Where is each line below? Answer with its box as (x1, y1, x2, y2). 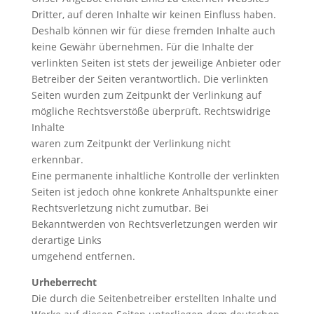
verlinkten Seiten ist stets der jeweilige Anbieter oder (31, 56, 281, 69)
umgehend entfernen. (31, 250, 135, 263)
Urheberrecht (31, 275, 97, 289)
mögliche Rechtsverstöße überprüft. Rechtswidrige (31, 104, 271, 118)
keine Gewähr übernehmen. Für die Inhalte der (31, 40, 254, 53)
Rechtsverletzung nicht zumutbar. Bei (31, 201, 209, 214)
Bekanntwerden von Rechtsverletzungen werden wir (31, 217, 278, 231)
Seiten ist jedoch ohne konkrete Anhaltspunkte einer (31, 185, 278, 198)
